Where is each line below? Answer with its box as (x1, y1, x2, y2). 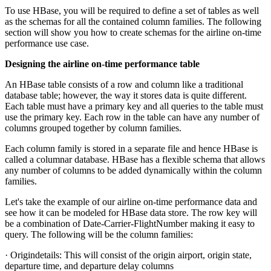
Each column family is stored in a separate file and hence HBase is (5, 143, 258, 154)
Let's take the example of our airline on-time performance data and (5, 196, 257, 207)
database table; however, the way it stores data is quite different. (5, 90, 247, 100)
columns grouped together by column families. (5, 122, 181, 133)
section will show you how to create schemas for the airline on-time (5, 27, 261, 38)
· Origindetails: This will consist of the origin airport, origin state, (5, 249, 252, 260)
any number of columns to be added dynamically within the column (5, 165, 262, 175)
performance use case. (5, 38, 89, 48)
